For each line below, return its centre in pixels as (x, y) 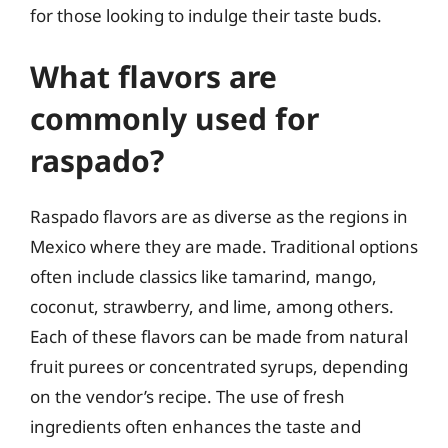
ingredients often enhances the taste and (195, 426)
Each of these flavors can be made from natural (219, 336)
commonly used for (174, 118)
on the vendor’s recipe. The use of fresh (187, 396)
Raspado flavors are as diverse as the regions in (219, 216)
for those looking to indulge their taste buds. (206, 15)
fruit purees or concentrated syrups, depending (219, 366)
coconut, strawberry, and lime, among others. (212, 306)
